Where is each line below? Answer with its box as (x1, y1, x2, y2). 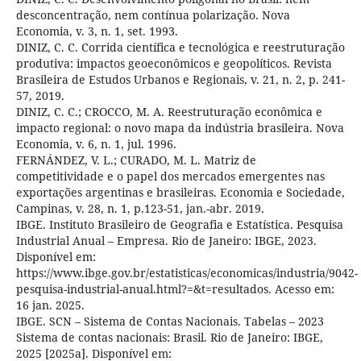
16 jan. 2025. (15, 297, 85, 313)
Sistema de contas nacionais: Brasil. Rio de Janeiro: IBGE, (15, 329, 323, 345)
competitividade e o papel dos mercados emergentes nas (15, 168, 325, 184)
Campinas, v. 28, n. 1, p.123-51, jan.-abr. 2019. (15, 200, 264, 216)
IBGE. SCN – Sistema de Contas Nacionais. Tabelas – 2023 (15, 313, 324, 329)
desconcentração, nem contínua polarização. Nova (15, 6, 290, 23)
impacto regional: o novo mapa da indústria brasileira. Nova (15, 119, 344, 135)
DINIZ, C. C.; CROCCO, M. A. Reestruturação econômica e (15, 103, 322, 119)
